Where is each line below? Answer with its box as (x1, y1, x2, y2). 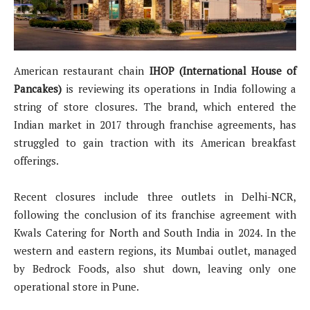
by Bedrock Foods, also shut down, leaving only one (14, 262, 296, 276)
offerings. (14, 154, 59, 168)
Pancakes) (14, 82, 66, 96)
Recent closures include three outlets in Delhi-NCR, (14, 190, 296, 204)
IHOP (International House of (144, 64, 297, 78)
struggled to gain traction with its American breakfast (14, 136, 296, 150)
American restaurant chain (14, 64, 145, 78)
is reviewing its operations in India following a (66, 82, 296, 96)
